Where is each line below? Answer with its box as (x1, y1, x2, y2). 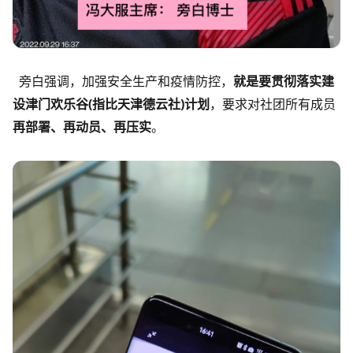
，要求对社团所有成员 (210, 95, 336, 113)
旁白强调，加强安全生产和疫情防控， (13, 72, 233, 91)
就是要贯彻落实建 (233, 72, 334, 91)
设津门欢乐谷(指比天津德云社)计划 (13, 95, 210, 113)
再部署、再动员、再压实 (13, 118, 151, 136)
